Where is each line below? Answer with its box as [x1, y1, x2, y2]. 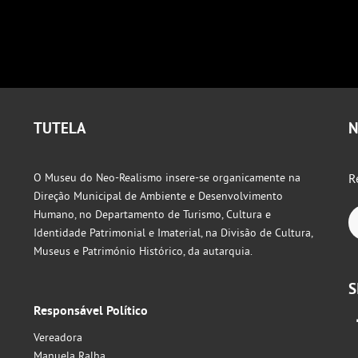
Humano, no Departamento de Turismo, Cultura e [33, 207, 271, 221]
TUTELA [33, 118, 86, 138]
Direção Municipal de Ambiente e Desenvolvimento [33, 189, 283, 203]
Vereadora [33, 330, 82, 344]
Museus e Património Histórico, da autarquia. [33, 244, 253, 258]
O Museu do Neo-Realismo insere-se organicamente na [33, 170, 300, 185]
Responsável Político [33, 302, 148, 319]
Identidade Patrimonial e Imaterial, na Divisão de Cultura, [33, 225, 312, 240]
